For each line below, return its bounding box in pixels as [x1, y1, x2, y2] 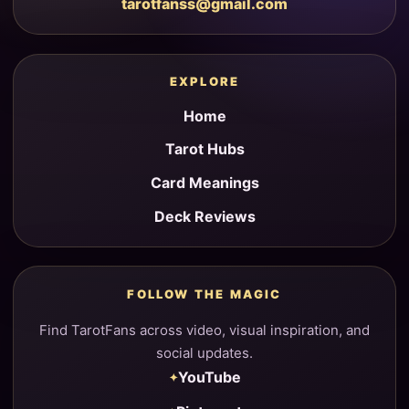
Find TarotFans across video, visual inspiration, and [39, 320, 370, 339]
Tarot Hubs [164, 140, 245, 159]
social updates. [156, 343, 253, 362]
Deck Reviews [153, 207, 256, 226]
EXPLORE [169, 73, 240, 89]
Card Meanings [150, 173, 259, 193]
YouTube [177, 367, 241, 386]
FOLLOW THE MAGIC [127, 286, 282, 301]
